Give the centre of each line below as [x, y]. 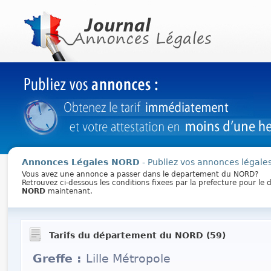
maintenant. [69, 191]
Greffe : [59, 259]
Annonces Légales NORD [80, 162]
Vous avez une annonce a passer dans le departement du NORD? [140, 174]
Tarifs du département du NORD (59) [135, 235]
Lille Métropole [128, 259]
